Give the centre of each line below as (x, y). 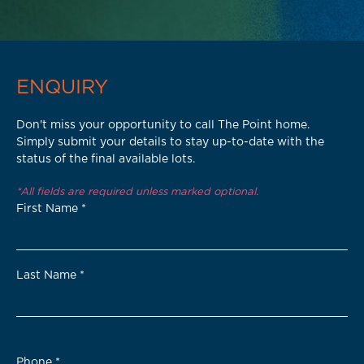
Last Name (48, 275)
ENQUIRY (62, 88)
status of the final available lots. (106, 159)
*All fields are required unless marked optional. (137, 192)
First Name (49, 209)
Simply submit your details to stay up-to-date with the (170, 142)
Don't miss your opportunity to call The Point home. (163, 125)
